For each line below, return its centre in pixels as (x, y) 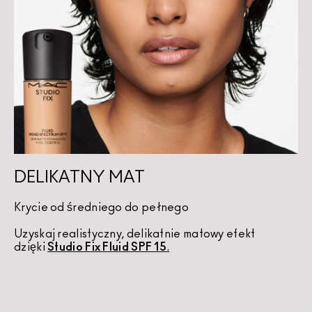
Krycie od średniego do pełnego (101, 208)
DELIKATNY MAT (79, 178)
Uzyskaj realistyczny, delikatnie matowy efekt (136, 234)
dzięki (31, 248)
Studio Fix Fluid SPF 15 (107, 248)
